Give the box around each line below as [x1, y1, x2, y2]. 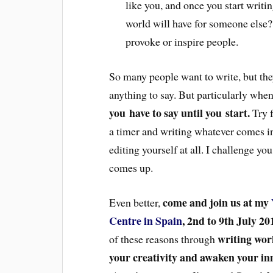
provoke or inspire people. [125, 34, 238, 49]
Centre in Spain [109, 212, 183, 229]
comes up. [109, 160, 154, 175]
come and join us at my [163, 194, 272, 210]
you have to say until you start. [109, 104, 250, 121]
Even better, [109, 194, 163, 210]
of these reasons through [109, 231, 218, 246]
